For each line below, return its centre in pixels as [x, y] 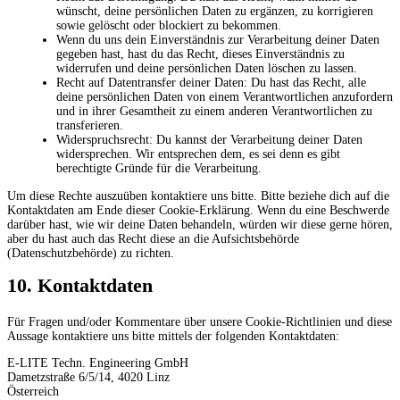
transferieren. [90, 125]
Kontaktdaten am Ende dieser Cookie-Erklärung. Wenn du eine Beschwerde [198, 210]
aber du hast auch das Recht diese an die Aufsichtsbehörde [153, 238]
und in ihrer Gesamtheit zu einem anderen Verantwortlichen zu [214, 111]
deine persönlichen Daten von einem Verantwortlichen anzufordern [225, 96]
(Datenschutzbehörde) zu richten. [91, 253]
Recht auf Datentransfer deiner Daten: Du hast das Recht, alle [211, 82]
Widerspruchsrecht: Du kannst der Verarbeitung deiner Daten [209, 139]
